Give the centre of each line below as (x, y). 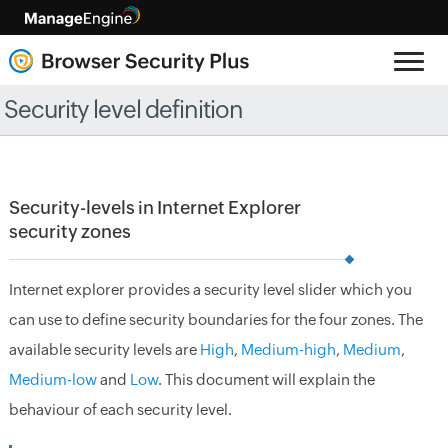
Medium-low (52, 379)
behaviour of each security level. (120, 409)
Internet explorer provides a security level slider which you (210, 289)
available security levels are (104, 349)
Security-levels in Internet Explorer (154, 207)
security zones (69, 231)
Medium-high (288, 349)
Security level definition (124, 109)
